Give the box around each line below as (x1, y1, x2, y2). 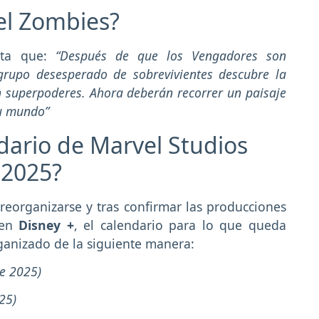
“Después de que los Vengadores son (46, 47, 287, 65)
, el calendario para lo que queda (73, 216, 287, 234)
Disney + (19, 216, 74, 234)
